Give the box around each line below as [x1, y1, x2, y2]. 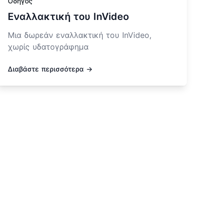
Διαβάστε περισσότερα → [8, 65, 92, 73]
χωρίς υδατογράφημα [8, 42, 89, 52]
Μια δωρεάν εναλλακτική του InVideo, [8, 30, 151, 40]
